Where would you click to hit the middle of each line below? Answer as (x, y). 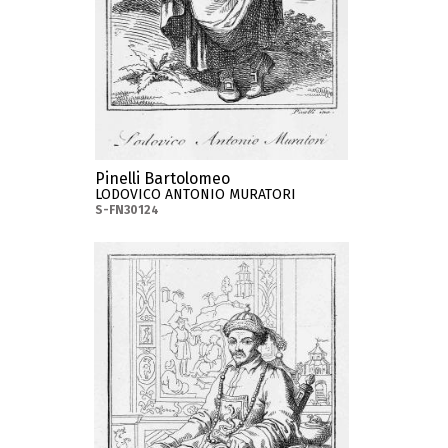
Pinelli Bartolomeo (163, 178)
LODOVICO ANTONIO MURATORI (196, 194)
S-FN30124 (127, 210)
